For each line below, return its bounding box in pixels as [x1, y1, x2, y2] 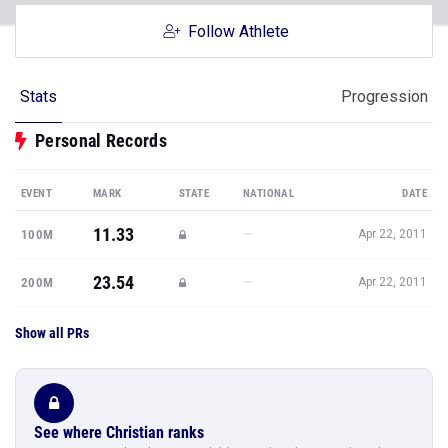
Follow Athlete [187, 22, 289, 41]
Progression [341, 87, 428, 106]
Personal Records [35, 130, 167, 151]
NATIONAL [243, 187, 295, 200]
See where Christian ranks [34, 423, 204, 442]
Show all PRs [15, 325, 89, 341]
